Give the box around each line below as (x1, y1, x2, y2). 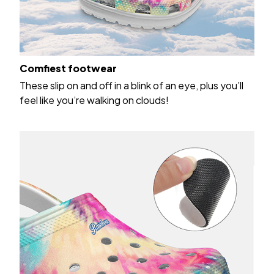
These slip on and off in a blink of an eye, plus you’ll (20, 78, 243, 92)
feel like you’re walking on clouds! (20, 93, 169, 106)
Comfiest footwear (20, 62, 117, 75)
